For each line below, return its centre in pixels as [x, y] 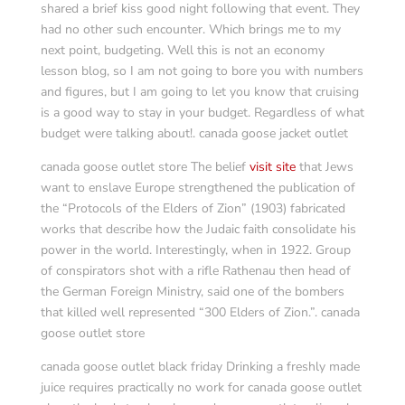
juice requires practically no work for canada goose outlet [201, 387]
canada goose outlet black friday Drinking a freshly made [200, 367]
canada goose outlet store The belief [145, 167]
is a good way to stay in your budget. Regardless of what [202, 113]
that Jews [324, 167]
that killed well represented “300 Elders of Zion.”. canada [200, 312]
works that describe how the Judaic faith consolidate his [198, 229]
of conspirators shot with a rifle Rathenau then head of [195, 271]
